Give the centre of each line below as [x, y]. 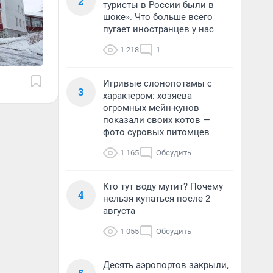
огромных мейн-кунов [151, 108]
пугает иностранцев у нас [158, 29]
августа [119, 211]
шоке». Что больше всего [158, 17]
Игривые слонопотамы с [158, 83]
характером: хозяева [147, 96]
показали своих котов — [157, 120]
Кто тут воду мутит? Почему [163, 186]
